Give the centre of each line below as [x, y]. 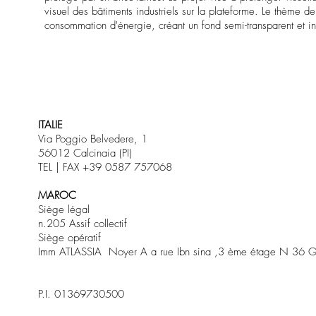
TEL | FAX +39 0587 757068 [105, 167]
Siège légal [63, 209]
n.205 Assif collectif [82, 223]
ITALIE [50, 124]
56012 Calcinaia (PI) [85, 153]
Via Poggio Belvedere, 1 [92, 139]
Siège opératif [69, 237]
